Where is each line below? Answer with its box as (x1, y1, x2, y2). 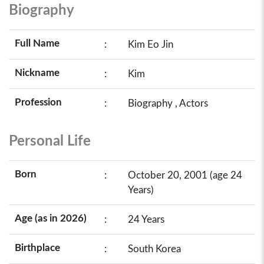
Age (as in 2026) (15, 213, 87, 223)
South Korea (128, 244, 181, 254)
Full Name (15, 38, 60, 48)
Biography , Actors (128, 98, 208, 108)
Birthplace (15, 243, 60, 253)
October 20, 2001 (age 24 (128, 170, 242, 180)
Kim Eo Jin (128, 39, 173, 49)
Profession (15, 97, 62, 107)
